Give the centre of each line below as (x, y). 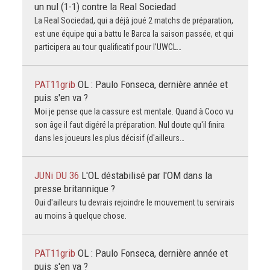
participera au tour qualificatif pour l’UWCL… (108, 47)
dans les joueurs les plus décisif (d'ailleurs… (109, 138)
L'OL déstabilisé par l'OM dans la (146, 176)
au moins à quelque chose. (80, 216)
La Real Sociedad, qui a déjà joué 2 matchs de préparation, (133, 21)
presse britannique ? (74, 189)
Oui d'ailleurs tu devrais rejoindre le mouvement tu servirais (134, 203)
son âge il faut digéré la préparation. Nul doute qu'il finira (129, 125)
